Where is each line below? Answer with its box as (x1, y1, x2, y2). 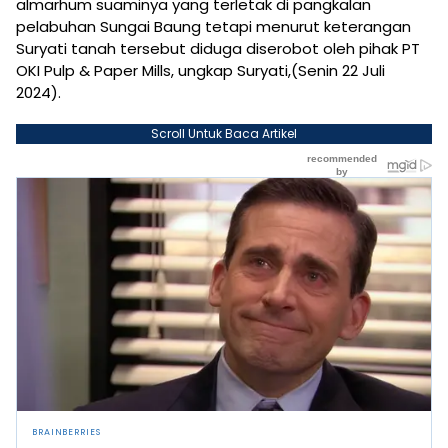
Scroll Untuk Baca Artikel (151, 124, 297, 142)
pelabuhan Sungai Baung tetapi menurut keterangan (16, 15, 411, 37)
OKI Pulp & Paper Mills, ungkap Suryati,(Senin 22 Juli (16, 59, 385, 81)
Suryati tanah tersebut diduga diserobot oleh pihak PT (16, 37, 420, 59)
